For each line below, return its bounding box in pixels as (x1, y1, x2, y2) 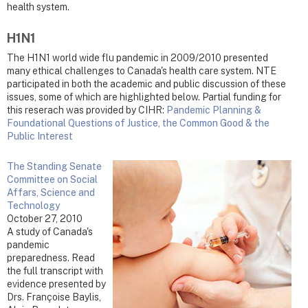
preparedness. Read (7, 252, 95, 264)
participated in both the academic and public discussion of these (7, 78, 286, 90)
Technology (7, 200, 60, 212)
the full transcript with (7, 265, 103, 277)
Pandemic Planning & (166, 104, 261, 116)
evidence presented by (7, 278, 106, 290)
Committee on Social (7, 174, 98, 186)
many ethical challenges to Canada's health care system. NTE (7, 65, 276, 77)
